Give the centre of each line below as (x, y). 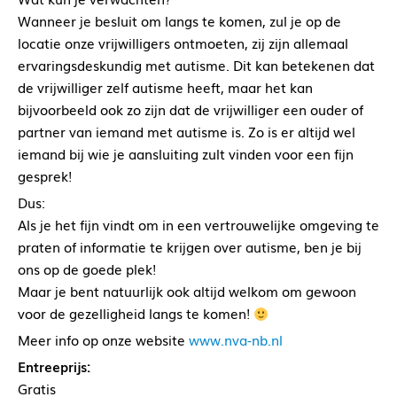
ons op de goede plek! (87, 269)
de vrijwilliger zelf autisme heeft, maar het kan (165, 87)
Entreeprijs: (54, 366)
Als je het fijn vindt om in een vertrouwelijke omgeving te (198, 225)
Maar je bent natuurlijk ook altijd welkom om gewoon (187, 291)
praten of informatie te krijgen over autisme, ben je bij (190, 247)
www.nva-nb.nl (236, 340)
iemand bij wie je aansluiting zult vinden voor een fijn (186, 154)
